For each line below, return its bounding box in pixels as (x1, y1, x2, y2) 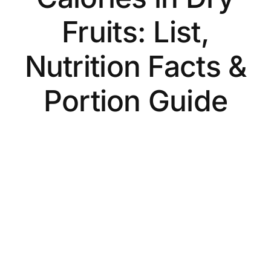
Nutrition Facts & (24, 48, 247, 84)
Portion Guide (43, 82, 228, 119)
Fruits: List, (62, 13, 209, 50)
